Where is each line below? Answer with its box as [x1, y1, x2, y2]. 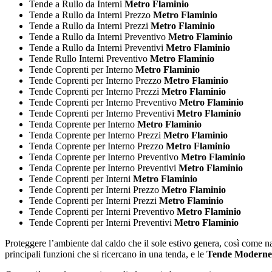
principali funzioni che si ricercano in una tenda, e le [5, 248, 206, 259]
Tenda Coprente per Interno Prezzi [29, 129, 161, 140]
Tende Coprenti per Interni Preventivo [29, 206, 174, 217]
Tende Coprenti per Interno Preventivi [29, 107, 174, 118]
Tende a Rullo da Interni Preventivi [29, 42, 163, 53]
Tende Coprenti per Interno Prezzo [29, 75, 161, 86]
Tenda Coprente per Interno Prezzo [29, 140, 163, 151]
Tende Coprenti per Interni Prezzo [29, 184, 159, 195]
